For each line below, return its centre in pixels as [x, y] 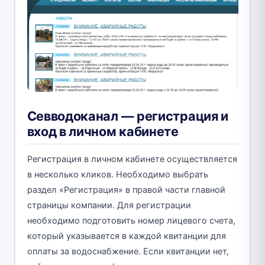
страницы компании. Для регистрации [109, 206]
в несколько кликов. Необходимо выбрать [117, 175]
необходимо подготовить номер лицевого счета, [131, 221]
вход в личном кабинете [103, 132]
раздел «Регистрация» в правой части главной [126, 190]
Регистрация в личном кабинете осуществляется [132, 159]
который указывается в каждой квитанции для [126, 236]
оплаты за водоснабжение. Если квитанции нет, [128, 252]
